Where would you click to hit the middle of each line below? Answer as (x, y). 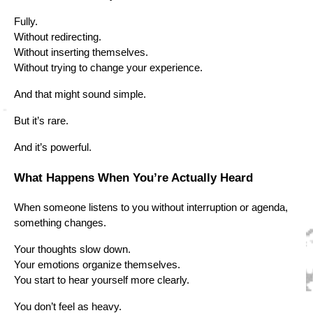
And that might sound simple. (80, 95)
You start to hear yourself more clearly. (102, 280)
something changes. (60, 223)
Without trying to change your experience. (108, 68)
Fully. (26, 22)
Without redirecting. (58, 37)
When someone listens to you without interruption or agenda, (151, 207)
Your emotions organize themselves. (97, 264)
